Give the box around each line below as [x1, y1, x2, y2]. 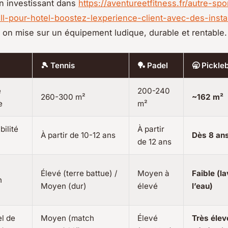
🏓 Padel [137, 61, 168, 71]
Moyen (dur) [41, 181, 87, 191]
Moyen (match [41, 213, 94, 223]
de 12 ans [137, 137, 172, 147]
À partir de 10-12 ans [41, 130, 116, 140]
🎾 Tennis [41, 61, 75, 71]
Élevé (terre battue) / [41, 168, 117, 179]
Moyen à [137, 168, 169, 179]
